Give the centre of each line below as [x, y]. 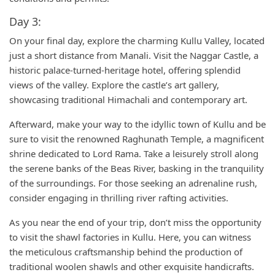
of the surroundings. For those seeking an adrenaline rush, [133, 183]
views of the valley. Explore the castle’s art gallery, [114, 85]
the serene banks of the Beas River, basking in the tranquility [137, 168]
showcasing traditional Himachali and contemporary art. [128, 99]
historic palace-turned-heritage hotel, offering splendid [125, 70]
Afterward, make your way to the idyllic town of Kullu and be [137, 124]
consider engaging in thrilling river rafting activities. [119, 198]
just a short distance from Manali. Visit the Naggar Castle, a [134, 55]
